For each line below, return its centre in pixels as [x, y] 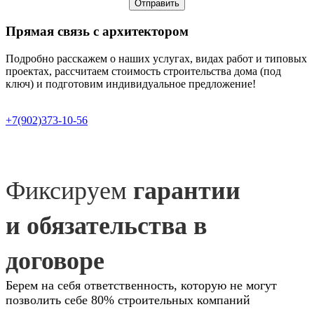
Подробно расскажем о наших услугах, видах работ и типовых [156, 58]
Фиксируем [69, 190]
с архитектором [139, 31]
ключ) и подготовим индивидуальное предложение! [131, 83]
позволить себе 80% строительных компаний [128, 300]
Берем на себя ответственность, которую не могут [141, 285]
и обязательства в [106, 225]
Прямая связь [48, 31]
